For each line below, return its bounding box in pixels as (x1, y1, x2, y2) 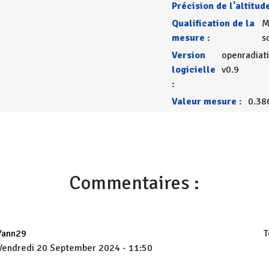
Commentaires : (69, 171, 200, 195)
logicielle (171, 64, 216, 76)
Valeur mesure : (171, 95, 242, 107)
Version (171, 49, 205, 61)
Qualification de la (171, 17, 255, 29)
